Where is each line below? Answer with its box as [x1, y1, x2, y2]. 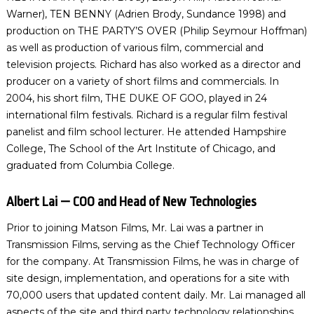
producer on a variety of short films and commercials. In [6, 75, 279, 88]
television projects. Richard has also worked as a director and [6, 58, 301, 71]
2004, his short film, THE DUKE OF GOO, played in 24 [6, 92, 267, 104]
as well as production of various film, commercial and [6, 41, 264, 54]
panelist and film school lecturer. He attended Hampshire [6, 125, 287, 138]
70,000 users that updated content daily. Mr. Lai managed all [6, 289, 306, 301]
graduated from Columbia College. [6, 159, 175, 172]
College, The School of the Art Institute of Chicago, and [6, 142, 275, 155]
